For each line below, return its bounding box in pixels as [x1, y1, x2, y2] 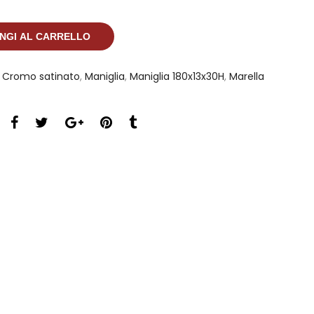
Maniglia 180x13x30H [130, 69, 224, 84]
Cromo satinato [2, 69, 80, 84]
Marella [229, 69, 264, 84]
